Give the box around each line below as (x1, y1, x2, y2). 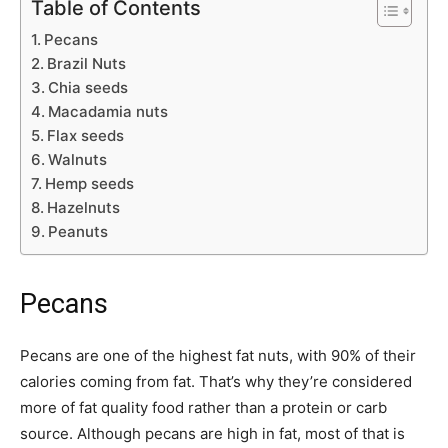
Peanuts (48, 222, 108, 242)
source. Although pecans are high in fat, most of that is (20, 424, 405, 444)
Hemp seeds (45, 174, 134, 194)
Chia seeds (48, 78, 128, 98)
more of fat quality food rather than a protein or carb (20, 398, 387, 418)
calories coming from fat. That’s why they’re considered (20, 372, 412, 392)
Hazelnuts (47, 198, 120, 218)
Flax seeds (47, 126, 124, 146)
